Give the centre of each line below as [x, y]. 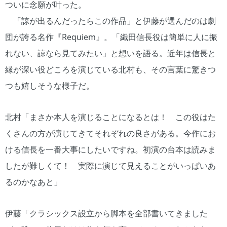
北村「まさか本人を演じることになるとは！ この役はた [110, 117]
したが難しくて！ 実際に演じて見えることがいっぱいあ [110, 165]
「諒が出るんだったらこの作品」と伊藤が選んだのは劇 [110, 21]
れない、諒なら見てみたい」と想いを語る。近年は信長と [110, 53]
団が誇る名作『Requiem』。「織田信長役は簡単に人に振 [111, 37]
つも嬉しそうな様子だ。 [50, 85]
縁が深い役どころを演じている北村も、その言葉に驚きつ [110, 69]
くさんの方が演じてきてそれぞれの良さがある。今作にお [110, 133]
